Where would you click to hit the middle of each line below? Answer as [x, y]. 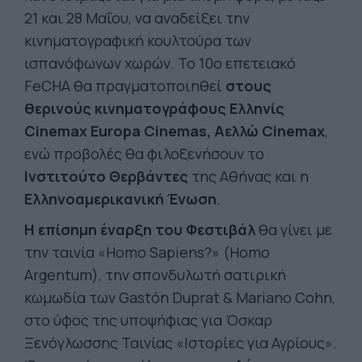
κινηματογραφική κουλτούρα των [138, 40]
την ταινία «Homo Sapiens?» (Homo [147, 252]
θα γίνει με [294, 229]
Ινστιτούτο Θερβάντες [106, 176]
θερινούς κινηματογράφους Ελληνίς [154, 108]
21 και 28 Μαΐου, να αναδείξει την [137, 18]
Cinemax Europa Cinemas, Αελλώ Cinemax [175, 131]
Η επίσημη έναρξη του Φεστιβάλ [140, 229]
